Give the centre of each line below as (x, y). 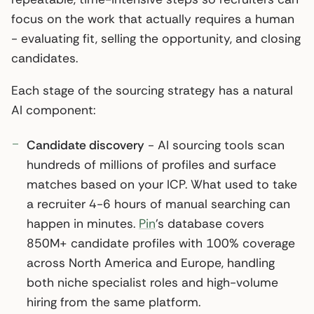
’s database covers (210, 223)
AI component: (53, 110)
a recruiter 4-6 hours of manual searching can (158, 204)
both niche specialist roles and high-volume (152, 282)
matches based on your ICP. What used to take (162, 184)
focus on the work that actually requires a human (153, 19)
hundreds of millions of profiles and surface (151, 164)
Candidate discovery (86, 145)
